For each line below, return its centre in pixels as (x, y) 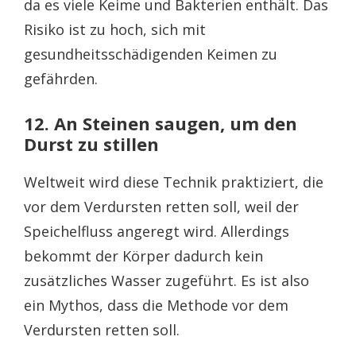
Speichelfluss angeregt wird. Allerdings (157, 231)
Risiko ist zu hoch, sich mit (115, 29)
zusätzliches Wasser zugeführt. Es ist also (166, 280)
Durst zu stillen (91, 143)
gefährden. (61, 78)
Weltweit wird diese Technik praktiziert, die (174, 182)
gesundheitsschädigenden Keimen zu (151, 54)
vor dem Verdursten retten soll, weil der (161, 206)
